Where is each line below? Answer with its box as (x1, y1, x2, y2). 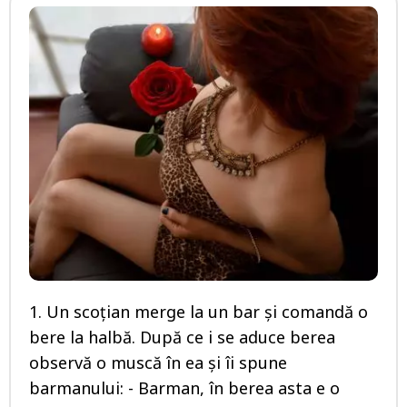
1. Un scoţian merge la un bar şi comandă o (29, 301, 368, 323)
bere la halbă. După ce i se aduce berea (29, 326, 335, 349)
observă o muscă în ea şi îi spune (29, 352, 287, 374)
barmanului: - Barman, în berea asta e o (29, 377, 340, 400)
